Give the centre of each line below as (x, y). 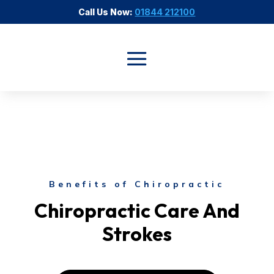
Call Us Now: (107, 12)
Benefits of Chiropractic (137, 184)
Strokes (137, 234)
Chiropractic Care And (137, 210)
